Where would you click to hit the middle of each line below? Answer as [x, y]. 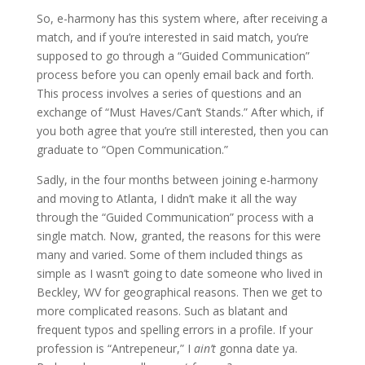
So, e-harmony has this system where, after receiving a [182, 19]
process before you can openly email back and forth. [175, 75]
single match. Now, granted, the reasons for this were [178, 236]
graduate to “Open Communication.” [132, 150]
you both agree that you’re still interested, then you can [182, 131]
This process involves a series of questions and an [169, 94]
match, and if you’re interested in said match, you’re [172, 37]
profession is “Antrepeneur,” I [115, 349]
